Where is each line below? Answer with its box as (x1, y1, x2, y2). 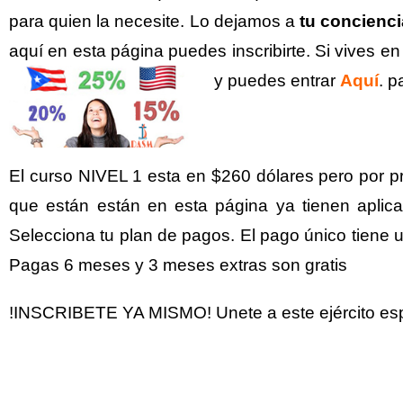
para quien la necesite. (9, 12, 190, 31)
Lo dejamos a (189, 12, 300, 31)
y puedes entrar (214, 71, 340, 90)
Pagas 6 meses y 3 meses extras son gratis (9, 255, 347, 274)
